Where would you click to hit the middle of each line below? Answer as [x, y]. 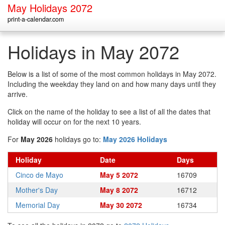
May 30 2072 [121, 205]
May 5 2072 [119, 175]
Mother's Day [37, 190]
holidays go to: [78, 139]
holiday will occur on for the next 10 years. [74, 122]
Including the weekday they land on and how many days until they [112, 84]
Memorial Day [38, 205]
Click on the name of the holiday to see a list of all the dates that [109, 111]
